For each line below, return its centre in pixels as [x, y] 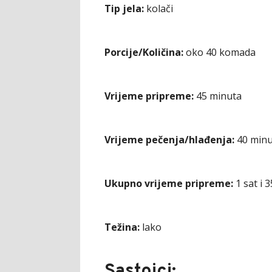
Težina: [122, 227]
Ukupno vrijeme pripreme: [169, 183]
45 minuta [218, 96]
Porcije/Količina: [144, 52]
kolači [158, 8]
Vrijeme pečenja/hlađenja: [169, 139]
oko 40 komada [219, 52]
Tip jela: [124, 8]
